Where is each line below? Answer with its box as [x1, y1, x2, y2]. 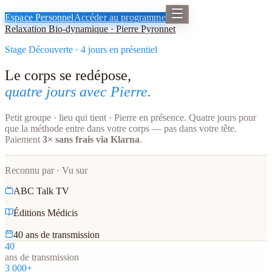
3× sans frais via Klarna [42, 134, 140, 144]
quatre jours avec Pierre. [5, 83, 151, 100]
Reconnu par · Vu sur [5, 165, 87, 175]
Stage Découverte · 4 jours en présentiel [5, 44, 157, 55]
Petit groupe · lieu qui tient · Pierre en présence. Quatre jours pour [5, 112, 256, 123]
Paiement [5, 134, 42, 144]
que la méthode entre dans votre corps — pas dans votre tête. [5, 123, 237, 134]
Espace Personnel [5, 12, 74, 22]
